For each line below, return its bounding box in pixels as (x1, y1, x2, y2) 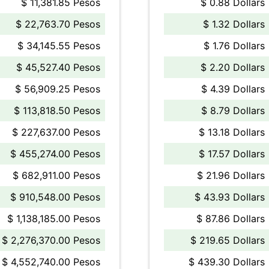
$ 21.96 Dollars (197, 169, 265, 181)
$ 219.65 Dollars (190, 234, 265, 246)
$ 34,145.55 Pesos (17, 40, 100, 52)
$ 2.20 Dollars (201, 61, 265, 73)
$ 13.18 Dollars (199, 126, 265, 138)
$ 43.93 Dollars (195, 191, 265, 203)
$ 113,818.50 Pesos (14, 104, 100, 116)
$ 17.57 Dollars (199, 148, 265, 160)
